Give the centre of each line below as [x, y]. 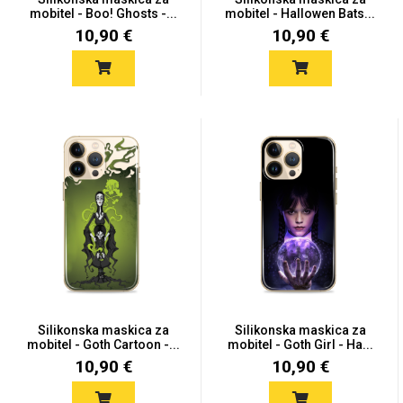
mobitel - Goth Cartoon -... [103, 345]
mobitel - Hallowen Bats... [300, 13]
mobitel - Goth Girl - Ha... [300, 345]
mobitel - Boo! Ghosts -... [103, 13]
